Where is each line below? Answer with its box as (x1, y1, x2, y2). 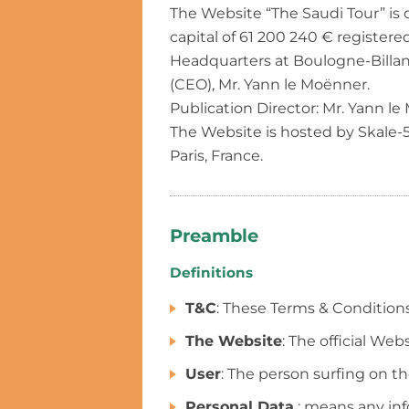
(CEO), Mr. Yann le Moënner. (170, 76, 370, 94)
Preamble (170, 225, 258, 247)
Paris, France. (170, 147, 263, 165)
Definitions (170, 264, 253, 282)
